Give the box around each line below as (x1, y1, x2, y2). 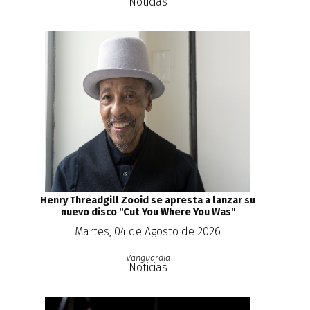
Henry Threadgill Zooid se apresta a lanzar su (40, 194, 255, 207)
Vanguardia (125, 253, 170, 264)
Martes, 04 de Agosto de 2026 (75, 225, 221, 239)
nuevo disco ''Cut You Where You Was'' (60, 206, 235, 219)
